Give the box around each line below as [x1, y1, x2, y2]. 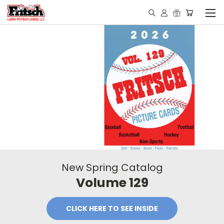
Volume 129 [75, 174, 148, 192]
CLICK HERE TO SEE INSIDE [66, 203, 158, 214]
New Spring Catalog [61, 160, 163, 175]
